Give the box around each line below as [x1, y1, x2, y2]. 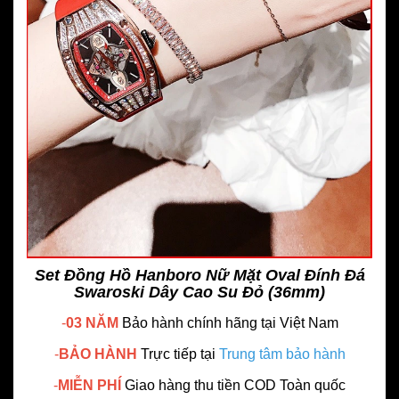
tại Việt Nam [260, 315, 338, 331]
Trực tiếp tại [140, 346, 219, 362]
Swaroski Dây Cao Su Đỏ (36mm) [74, 283, 325, 302]
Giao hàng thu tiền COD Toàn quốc [125, 378, 346, 394]
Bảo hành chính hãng [121, 315, 257, 331]
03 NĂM [65, 315, 122, 331]
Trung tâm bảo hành [218, 346, 346, 362]
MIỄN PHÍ [58, 378, 121, 394]
